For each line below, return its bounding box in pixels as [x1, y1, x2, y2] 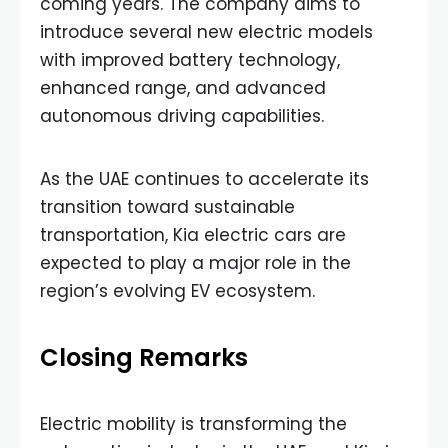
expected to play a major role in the [40, 251, 351, 275]
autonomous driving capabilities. [40, 104, 324, 128]
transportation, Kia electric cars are [40, 223, 346, 247]
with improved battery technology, [40, 48, 340, 72]
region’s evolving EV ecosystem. [40, 279, 315, 303]
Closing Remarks [40, 341, 254, 374]
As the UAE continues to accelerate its [40, 167, 369, 191]
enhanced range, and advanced [40, 76, 326, 100]
